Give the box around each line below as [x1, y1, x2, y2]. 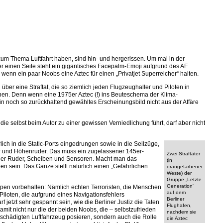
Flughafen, [167, 203, 192, 208]
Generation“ [167, 183, 194, 189]
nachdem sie [167, 209, 196, 215]
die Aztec [167, 216, 188, 221]
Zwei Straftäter [167, 151, 200, 156]
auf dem [167, 190, 186, 195]
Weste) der [167, 170, 192, 176]
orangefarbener [167, 164, 203, 169]
